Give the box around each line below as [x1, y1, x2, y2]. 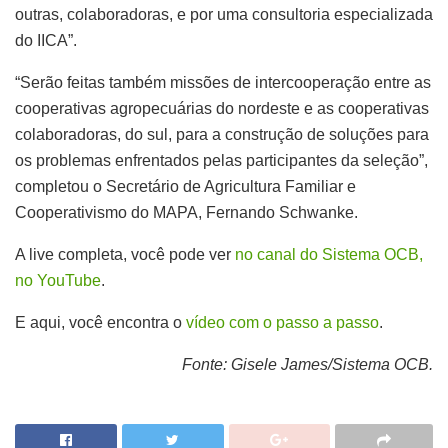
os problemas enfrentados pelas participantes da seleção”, [15, 151, 428, 169]
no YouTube [15, 271, 101, 289]
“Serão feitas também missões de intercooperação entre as [15, 73, 431, 91]
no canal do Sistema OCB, [235, 245, 423, 263]
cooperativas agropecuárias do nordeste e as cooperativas [15, 99, 429, 117]
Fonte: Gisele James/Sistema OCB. [182, 355, 433, 373]
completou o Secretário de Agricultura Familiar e [15, 177, 356, 195]
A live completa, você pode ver [15, 245, 235, 263]
